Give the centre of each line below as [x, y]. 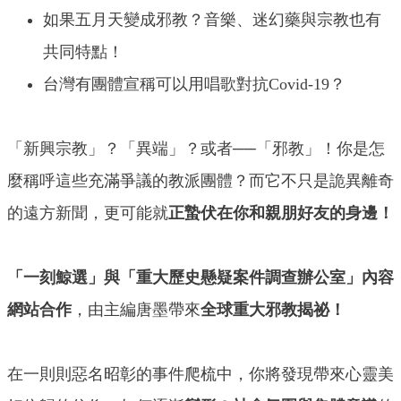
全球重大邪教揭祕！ [273, 310]
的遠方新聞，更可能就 [88, 213]
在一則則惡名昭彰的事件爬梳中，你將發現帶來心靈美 [200, 375]
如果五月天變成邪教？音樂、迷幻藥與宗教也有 [212, 20]
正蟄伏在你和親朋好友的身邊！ [281, 213]
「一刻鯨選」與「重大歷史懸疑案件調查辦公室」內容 [200, 278]
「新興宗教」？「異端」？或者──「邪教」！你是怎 [196, 149]
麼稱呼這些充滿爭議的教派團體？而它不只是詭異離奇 [200, 181]
